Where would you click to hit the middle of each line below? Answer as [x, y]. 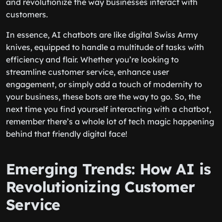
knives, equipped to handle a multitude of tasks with [105, 47]
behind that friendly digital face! [67, 134]
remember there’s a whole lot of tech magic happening [110, 121]
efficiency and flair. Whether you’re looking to [92, 59]
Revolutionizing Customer [101, 187]
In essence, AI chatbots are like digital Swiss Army [102, 35]
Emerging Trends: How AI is [109, 169]
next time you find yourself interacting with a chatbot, [109, 109]
